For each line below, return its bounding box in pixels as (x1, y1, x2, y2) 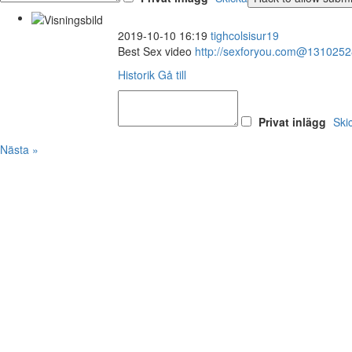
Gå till (158, 66, 186, 82)
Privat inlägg (258, 113, 326, 130)
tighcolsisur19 (211, 27, 279, 43)
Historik (118, 66, 155, 82)
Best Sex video (118, 42, 195, 59)
